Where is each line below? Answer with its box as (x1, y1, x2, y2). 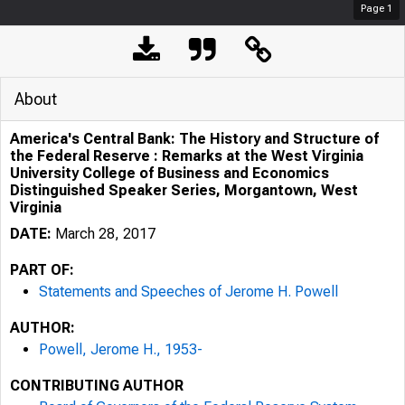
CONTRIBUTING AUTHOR (10, 377, 184, 394)
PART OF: (10, 261, 74, 278)
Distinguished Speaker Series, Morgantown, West (10, 182, 358, 199)
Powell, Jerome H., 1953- (39, 341, 202, 358)
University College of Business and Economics (10, 165, 329, 182)
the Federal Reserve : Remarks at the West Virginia (10, 147, 363, 165)
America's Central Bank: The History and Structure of (10, 130, 379, 147)
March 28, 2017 (52, 225, 155, 242)
